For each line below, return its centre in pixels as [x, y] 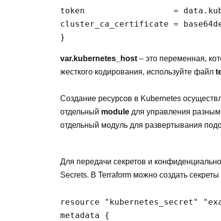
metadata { [85, 215]
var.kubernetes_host [99, 59]
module [115, 112]
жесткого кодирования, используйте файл [138, 72]
